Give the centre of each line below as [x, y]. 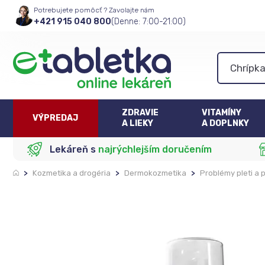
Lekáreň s [74, 149]
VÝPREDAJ [56, 118]
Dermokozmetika [155, 173]
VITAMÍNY [222, 113]
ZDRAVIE [140, 113]
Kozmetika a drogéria [72, 173]
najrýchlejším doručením [155, 149]
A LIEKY [138, 123]
